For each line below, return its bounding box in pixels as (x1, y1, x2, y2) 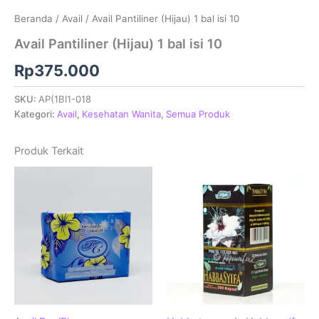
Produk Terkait (14, 144, 83, 157)
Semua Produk (166, 108, 230, 120)
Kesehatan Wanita (82, 108, 161, 120)
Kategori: (14, 108, 57, 120)
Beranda (14, 13, 53, 25)
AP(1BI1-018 (38, 93, 91, 105)
